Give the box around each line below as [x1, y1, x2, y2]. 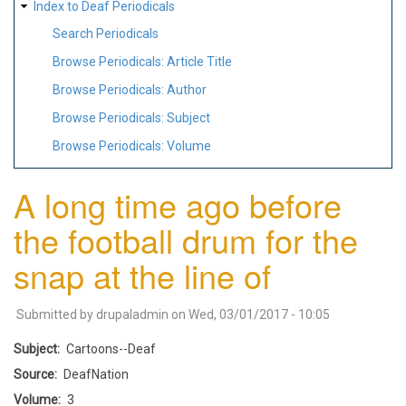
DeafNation [63, 366, 129, 382]
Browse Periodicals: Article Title [53, 54, 232, 70]
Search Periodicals [53, 26, 159, 42]
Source [14, 366, 54, 382]
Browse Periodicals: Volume [53, 138, 211, 153]
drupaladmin [96, 306, 169, 322]
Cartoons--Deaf [66, 341, 156, 356]
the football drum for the [14, 216, 358, 263]
